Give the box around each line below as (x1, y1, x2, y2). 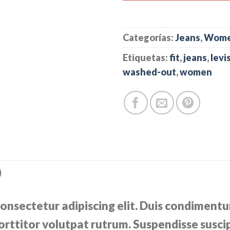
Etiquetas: (123, 51, 169, 63)
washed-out (123, 66, 176, 78)
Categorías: (123, 31, 175, 43)
